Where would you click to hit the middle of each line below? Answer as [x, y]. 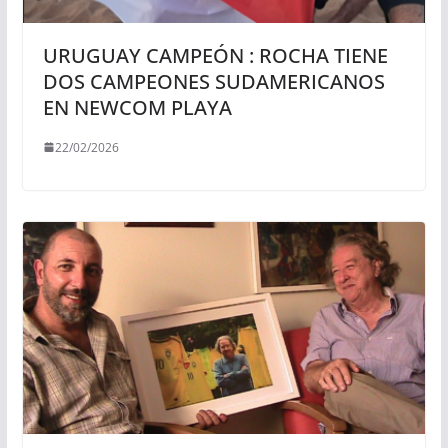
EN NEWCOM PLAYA [137, 107]
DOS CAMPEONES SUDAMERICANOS [213, 81]
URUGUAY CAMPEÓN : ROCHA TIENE [215, 55]
